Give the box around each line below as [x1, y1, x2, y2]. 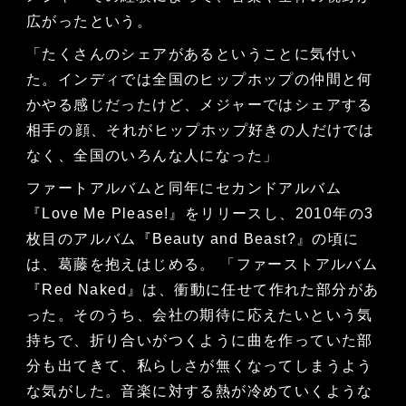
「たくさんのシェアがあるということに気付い [25, 46, 358, 63]
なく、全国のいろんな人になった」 [25, 148, 284, 164]
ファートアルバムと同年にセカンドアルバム [25, 180, 342, 197]
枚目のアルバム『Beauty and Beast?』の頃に [25, 231, 360, 247]
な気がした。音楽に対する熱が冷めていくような [25, 383, 373, 400]
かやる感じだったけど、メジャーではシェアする [25, 97, 373, 113]
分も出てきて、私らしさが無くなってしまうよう [25, 358, 373, 374]
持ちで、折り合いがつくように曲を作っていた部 [25, 333, 373, 349]
